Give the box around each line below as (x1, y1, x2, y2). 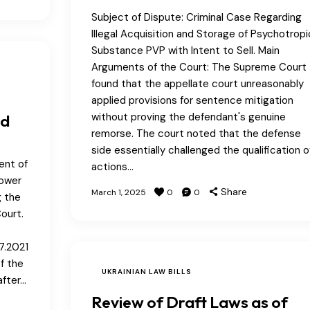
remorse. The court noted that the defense (91, 126, 301, 140)
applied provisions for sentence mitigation (91, 93, 293, 107)
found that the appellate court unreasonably (91, 76, 304, 91)
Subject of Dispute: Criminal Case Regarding (91, 10, 302, 24)
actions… (91, 159, 134, 174)
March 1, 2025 (91, 186, 146, 198)
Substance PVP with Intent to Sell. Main (91, 43, 280, 57)
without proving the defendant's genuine (91, 109, 286, 124)
